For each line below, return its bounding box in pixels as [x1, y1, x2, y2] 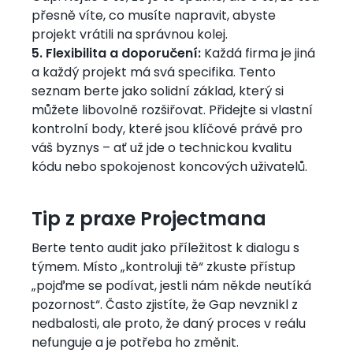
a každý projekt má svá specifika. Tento [32, 63, 276, 84]
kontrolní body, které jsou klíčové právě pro [32, 120, 303, 140]
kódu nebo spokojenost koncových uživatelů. [32, 158, 307, 178]
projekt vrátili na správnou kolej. [32, 25, 228, 46]
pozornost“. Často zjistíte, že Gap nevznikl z [32, 295, 298, 316]
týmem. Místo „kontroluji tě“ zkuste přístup [32, 258, 295, 278]
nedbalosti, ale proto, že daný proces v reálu [32, 314, 306, 335]
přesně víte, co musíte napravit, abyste [32, 6, 276, 27]
